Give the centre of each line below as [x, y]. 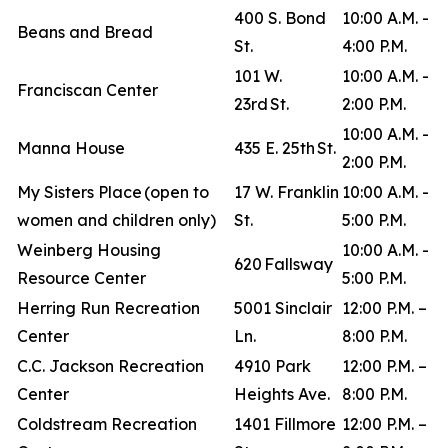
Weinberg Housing [89, 250]
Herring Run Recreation [108, 308]
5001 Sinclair [283, 308]
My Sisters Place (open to [113, 192]
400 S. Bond [280, 18]
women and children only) [116, 220]
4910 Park [272, 366]
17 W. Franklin [286, 192]
